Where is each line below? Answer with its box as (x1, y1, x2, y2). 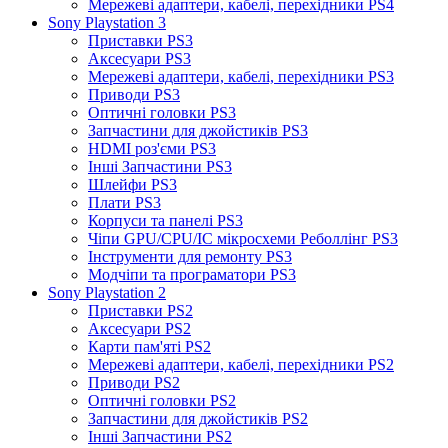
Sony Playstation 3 (48, 13, 166, 31)
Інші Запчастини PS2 (88, 427, 232, 445)
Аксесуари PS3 (88, 49, 191, 67)
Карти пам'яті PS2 (88, 337, 211, 355)
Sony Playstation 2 (48, 283, 166, 301)
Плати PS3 (88, 193, 161, 211)
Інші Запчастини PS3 (88, 157, 232, 175)
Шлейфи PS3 (88, 175, 177, 193)
